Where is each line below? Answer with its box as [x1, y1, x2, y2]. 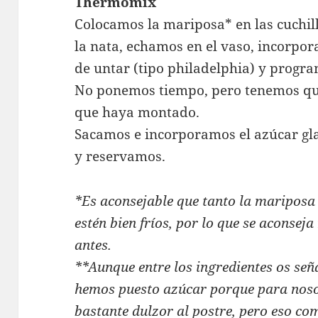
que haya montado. [75, 103, 200, 122]
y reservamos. [75, 147, 166, 166]
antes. [75, 236, 112, 255]
